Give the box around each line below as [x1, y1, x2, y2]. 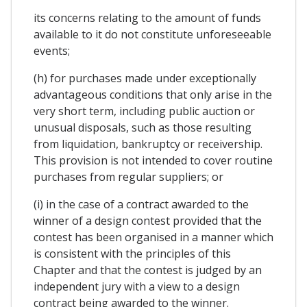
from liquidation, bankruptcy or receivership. [34, 136, 262, 152]
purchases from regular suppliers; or [34, 169, 223, 185]
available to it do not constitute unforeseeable [34, 27, 271, 42]
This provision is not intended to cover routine [34, 153, 273, 169]
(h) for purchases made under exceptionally [34, 71, 256, 86]
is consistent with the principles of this [34, 246, 231, 262]
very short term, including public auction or [34, 103, 255, 119]
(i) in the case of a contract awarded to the [34, 197, 249, 212]
